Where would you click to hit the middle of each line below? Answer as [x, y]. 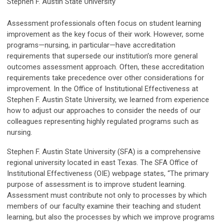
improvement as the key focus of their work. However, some [106, 34]
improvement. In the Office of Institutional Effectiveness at [103, 89]
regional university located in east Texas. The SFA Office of [103, 163]
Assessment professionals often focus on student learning [104, 24]
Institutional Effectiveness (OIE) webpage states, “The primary [108, 174]
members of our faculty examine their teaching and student [104, 206]
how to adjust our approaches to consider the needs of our [104, 111]
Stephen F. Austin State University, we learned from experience [108, 100]
